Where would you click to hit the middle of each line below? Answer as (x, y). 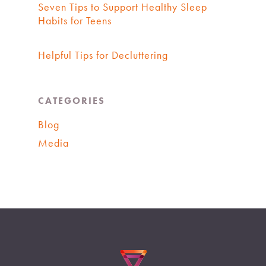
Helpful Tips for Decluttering (103, 55)
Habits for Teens (75, 21)
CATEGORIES (72, 101)
